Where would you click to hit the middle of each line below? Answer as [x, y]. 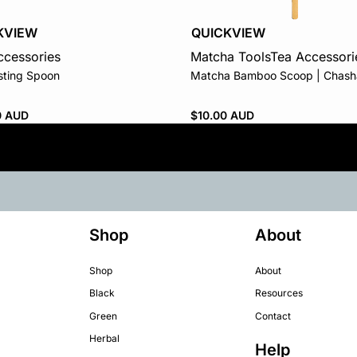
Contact [273, 316]
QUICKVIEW [228, 33]
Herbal [104, 339]
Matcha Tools [230, 57]
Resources [279, 293]
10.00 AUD [226, 115]
